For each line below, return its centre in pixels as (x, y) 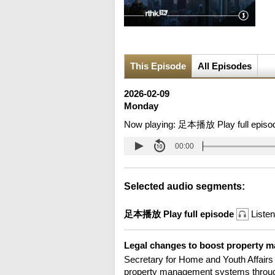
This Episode (158, 66)
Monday (141, 106)
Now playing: (151, 125)
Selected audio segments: (184, 187)
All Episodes (225, 66)
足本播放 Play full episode (180, 214)
